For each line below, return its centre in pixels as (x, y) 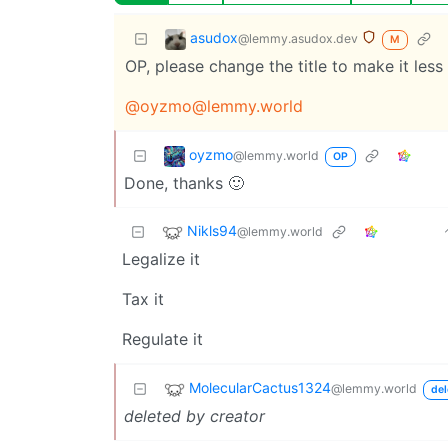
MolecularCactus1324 (260, 387)
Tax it (143, 298)
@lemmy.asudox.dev (298, 38)
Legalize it (161, 258)
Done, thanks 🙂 (184, 182)
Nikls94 (212, 230)
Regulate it (162, 338)
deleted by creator (194, 415)
